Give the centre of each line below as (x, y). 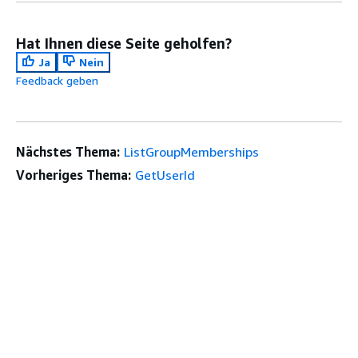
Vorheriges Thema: (74, 175)
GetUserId (165, 175)
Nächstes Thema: (68, 151)
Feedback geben (57, 80)
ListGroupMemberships (191, 151)
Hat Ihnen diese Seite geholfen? (124, 43)
